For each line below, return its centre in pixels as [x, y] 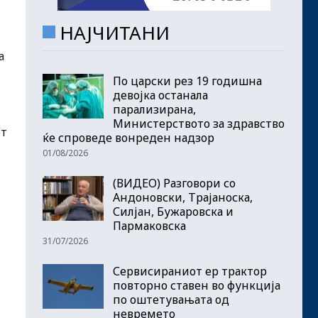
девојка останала [160, 95]
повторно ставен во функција [197, 285]
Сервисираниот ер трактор [190, 271]
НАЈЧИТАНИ [115, 33]
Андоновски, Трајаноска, [183, 197]
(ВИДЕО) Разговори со [174, 183]
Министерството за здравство [199, 123]
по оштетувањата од [171, 299]
